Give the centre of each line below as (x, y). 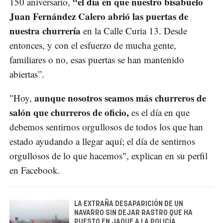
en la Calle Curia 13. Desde (135, 30)
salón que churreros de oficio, (69, 112)
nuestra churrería (46, 30)
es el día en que (159, 112)
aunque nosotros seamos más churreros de (119, 98)
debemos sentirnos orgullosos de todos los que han (106, 126)
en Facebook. (35, 170)
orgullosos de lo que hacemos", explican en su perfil (109, 155)
